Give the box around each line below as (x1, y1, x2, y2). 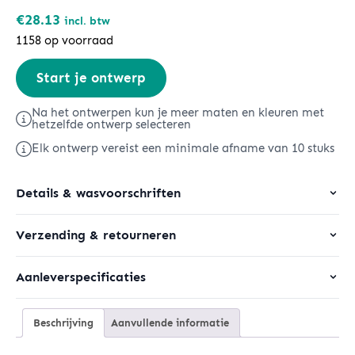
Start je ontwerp (36, 69, 146, 86)
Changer (15, 60, 66, 76)
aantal (15, 103, 55, 119)
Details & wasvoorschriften (16, 185, 181, 200)
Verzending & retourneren (16, 227, 176, 242)
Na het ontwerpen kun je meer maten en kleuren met (32, 105, 324, 120)
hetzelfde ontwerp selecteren (32, 117, 191, 132)
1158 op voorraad (16, 32, 113, 48)
